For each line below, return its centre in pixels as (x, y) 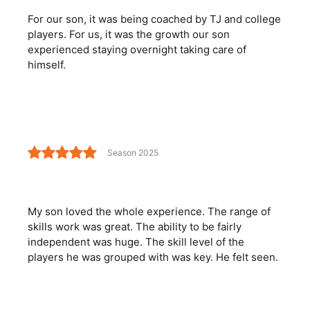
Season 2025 (133, 152)
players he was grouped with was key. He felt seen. (153, 257)
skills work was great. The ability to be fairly (135, 227)
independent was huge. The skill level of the (136, 242)
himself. (47, 65)
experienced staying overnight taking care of (137, 50)
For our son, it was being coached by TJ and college (154, 19)
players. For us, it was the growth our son (129, 35)
